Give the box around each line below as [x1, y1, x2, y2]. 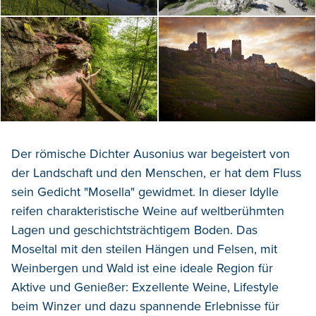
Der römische [11, 145, 90, 162]
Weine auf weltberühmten [139, 202, 284, 219]
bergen [39, 260, 78, 276]
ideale [180, 260, 217, 276]
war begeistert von [188, 145, 290, 162]
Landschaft [30, 164, 96, 181]
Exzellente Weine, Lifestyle [132, 279, 279, 295]
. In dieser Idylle [193, 183, 279, 200]
